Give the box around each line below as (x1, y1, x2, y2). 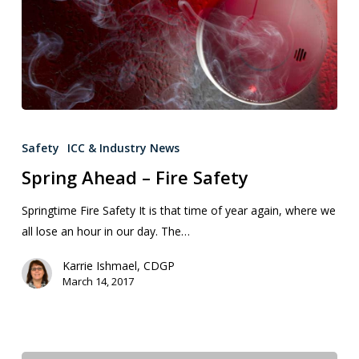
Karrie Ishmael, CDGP (62, 258, 175, 274)
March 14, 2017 (62, 274, 134, 289)
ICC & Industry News (67, 140, 179, 156)
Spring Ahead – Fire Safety (21, 165, 248, 190)
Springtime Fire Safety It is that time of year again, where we (21, 203, 336, 219)
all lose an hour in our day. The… (21, 224, 190, 240)
